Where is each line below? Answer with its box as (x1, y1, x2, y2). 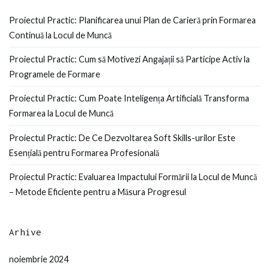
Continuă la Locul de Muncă (9, 29, 112, 40)
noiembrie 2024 (9, 253, 68, 264)
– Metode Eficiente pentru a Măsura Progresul (9, 187, 186, 198)
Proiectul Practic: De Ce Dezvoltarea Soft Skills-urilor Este (9, 132, 235, 143)
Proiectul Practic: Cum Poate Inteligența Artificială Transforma (9, 93, 249, 104)
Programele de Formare (9, 69, 100, 80)
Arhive (9, 226, 41, 238)
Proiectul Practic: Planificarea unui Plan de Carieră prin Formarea (9, 14, 256, 25)
